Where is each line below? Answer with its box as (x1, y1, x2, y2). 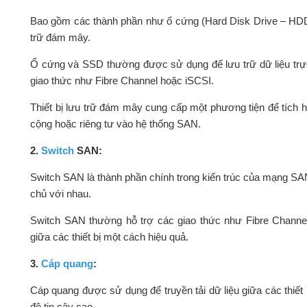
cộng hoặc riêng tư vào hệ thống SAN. (29, 118, 201, 130)
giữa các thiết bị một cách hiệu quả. (29, 231, 188, 243)
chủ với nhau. (29, 188, 91, 200)
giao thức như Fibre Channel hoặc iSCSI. (29, 75, 214, 87)
